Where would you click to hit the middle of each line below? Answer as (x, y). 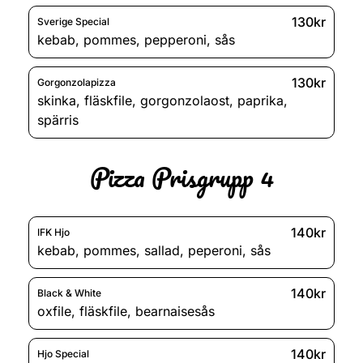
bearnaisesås (175, 311)
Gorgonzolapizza (77, 83)
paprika (261, 100)
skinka (57, 100)
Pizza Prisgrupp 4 (181, 177)
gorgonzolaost (185, 100)
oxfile (54, 311)
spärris (58, 120)
